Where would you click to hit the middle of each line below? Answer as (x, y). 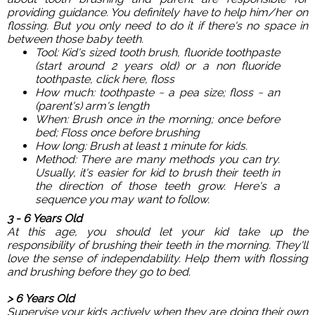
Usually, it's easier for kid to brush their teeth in (157, 172)
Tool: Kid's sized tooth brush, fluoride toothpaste (157, 52)
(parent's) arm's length (92, 105)
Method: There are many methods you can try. (157, 159)
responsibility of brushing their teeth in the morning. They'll (157, 245)
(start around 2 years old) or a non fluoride (157, 65)
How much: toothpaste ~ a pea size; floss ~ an (157, 92)
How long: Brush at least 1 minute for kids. (141, 146)
